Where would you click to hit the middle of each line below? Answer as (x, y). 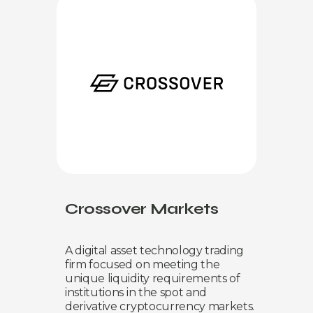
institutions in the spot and (136, 292)
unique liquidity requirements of (153, 278)
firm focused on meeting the (143, 264)
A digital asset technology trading (155, 250)
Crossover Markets (142, 209)
